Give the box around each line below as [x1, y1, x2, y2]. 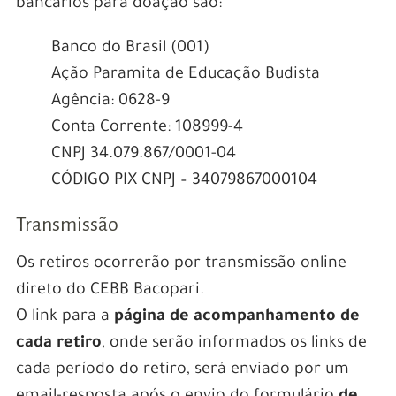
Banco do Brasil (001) [50, 40, 209, 58]
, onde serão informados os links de [101, 335, 367, 354]
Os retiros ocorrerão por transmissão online [15, 255, 346, 274]
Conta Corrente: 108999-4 [50, 119, 243, 138]
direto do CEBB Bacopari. [15, 282, 204, 301]
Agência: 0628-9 [50, 93, 170, 111]
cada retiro [15, 335, 102, 354]
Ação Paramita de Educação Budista [50, 66, 320, 85]
